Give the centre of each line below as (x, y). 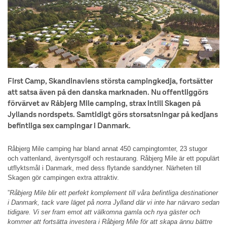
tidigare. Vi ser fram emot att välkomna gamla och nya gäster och (104, 212)
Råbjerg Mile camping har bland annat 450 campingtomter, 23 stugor (107, 149)
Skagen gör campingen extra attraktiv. (63, 178)
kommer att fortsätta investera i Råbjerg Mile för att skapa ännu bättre (110, 222)
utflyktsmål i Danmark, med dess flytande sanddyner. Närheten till (104, 168)
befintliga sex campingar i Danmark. (69, 126)
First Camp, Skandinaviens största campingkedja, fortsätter (110, 82)
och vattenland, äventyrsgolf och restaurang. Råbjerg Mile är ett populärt (113, 159)
